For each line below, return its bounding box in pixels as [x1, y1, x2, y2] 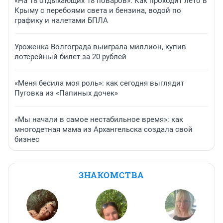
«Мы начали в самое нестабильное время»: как [14, 115, 183, 124]
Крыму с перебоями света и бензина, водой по [14, 6, 181, 15]
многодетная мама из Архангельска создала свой [14, 125, 193, 134]
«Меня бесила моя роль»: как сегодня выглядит [14, 79, 184, 88]
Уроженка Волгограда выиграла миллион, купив [14, 42, 186, 52]
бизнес [14, 135, 39, 144]
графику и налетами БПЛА [14, 16, 108, 25]
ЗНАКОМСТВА [79, 169, 144, 181]
